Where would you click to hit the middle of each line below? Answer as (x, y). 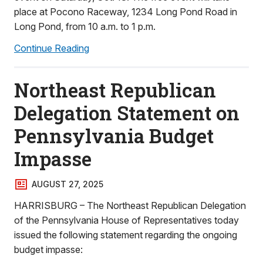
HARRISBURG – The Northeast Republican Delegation (130, 205)
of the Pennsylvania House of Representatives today (127, 220)
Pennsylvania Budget (114, 136)
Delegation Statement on (127, 113)
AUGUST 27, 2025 (68, 184)
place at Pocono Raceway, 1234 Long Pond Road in (126, 12)
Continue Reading (52, 48)
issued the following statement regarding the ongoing (126, 235)
